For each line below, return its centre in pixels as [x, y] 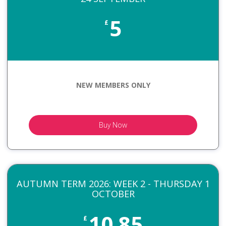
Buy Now [113, 125]
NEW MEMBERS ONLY [113, 85]
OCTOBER [113, 193]
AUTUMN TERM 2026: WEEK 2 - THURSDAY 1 [113, 183]
